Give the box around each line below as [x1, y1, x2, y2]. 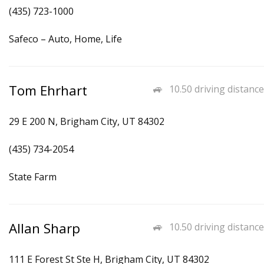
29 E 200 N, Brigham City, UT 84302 [9, 115, 164, 128]
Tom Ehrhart [9, 81, 87, 100]
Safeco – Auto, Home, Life [9, 32, 122, 45]
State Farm [9, 170, 57, 183]
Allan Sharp [9, 219, 80, 237]
